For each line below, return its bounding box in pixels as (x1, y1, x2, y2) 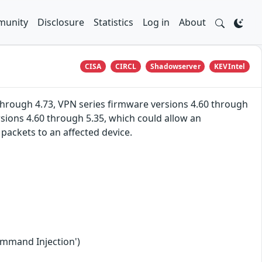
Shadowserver (150, 61, 201, 71)
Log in (143, 16, 170, 29)
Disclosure (37, 16, 84, 29)
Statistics (94, 16, 133, 29)
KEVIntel (214, 61, 246, 71)
